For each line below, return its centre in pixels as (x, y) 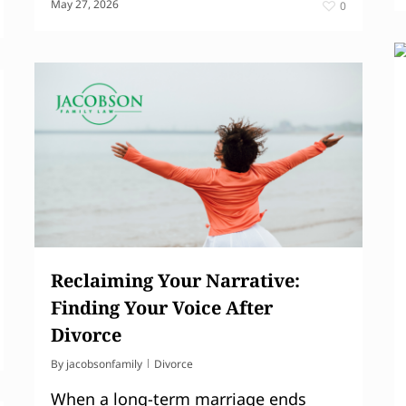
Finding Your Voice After (162, 307)
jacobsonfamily (104, 363)
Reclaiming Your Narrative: (175, 280)
